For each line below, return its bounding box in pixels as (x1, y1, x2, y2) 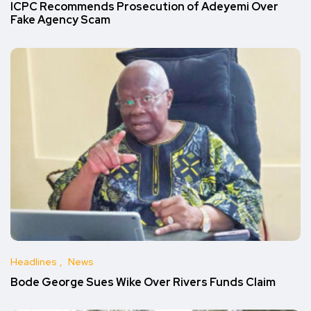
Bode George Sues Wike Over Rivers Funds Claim (10, 275, 276, 290)
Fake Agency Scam (10, 12, 110, 28)
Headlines (10, 255, 57, 269)
